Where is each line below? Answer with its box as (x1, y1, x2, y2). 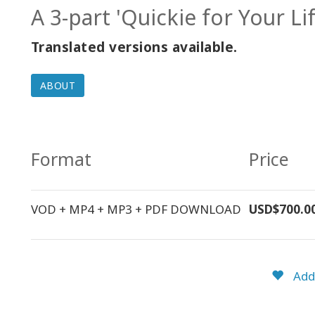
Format (30, 147, 91, 171)
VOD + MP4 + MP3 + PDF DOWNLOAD (30, 201, 241, 217)
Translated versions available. (30, 38, 238, 56)
